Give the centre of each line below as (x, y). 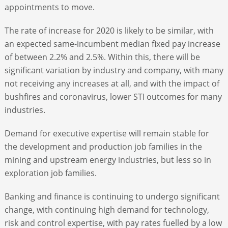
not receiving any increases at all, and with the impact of (112, 83)
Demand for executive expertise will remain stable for (107, 133)
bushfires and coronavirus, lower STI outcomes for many (113, 96)
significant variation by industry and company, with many (114, 70)
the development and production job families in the (103, 146)
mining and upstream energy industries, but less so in (108, 160)
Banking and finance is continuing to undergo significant (112, 196)
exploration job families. (50, 173)
